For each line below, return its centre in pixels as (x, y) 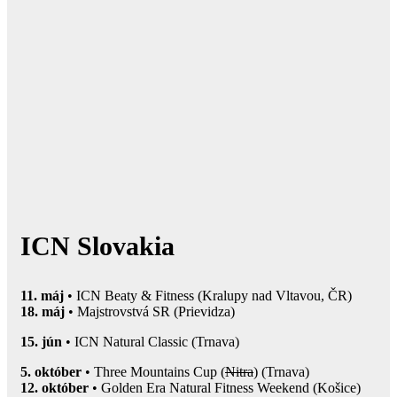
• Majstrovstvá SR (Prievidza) (150, 311)
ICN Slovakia (97, 245)
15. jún (41, 341)
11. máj (42, 295)
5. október (51, 371)
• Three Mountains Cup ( (153, 371)
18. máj (43, 311)
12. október (54, 387)
